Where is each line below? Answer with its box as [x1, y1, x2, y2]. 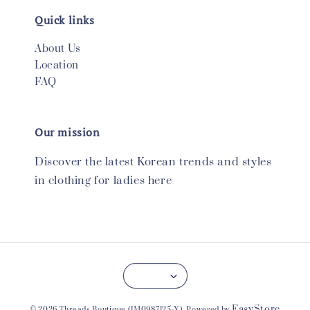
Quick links [35, 12, 95, 28]
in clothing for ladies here [35, 174, 172, 188]
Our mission [35, 125, 100, 140]
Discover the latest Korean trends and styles [35, 155, 272, 169]
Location [35, 59, 79, 72]
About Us [35, 42, 81, 55]
